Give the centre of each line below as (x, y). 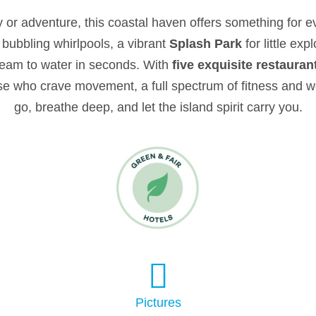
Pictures (158, 303)
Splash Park (207, 44)
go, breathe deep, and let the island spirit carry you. (158, 107)
